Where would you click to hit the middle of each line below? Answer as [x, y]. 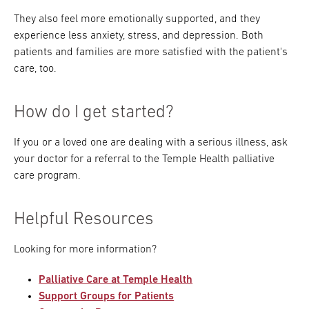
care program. [47, 176]
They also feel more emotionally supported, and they [137, 19]
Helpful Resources [84, 220]
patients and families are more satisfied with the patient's [151, 52]
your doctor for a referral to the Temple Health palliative [144, 159]
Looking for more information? [85, 250]
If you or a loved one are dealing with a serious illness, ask [151, 143]
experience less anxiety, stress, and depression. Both [139, 36]
